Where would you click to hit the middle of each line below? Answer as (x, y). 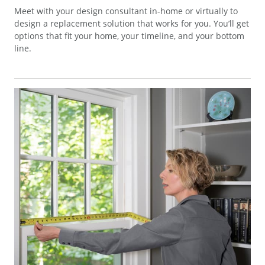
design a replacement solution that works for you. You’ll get (132, 24)
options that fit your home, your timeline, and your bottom (129, 36)
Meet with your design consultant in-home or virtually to (126, 11)
